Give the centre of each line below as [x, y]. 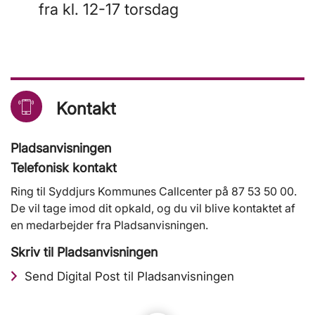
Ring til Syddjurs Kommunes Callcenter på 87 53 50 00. [154, 192]
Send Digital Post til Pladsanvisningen [129, 277]
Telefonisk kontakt [64, 168]
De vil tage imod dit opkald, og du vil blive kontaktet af [153, 208]
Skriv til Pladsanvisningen [84, 252]
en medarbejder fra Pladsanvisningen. [109, 225]
